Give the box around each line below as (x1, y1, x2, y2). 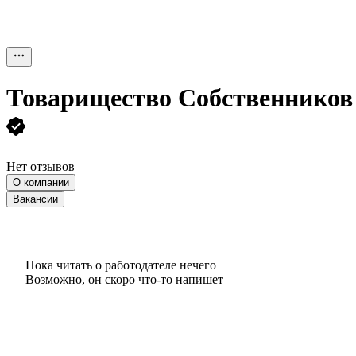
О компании (13, 176, 69, 188)
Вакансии (13, 192, 58, 205)
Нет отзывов (6, 159, 75, 173)
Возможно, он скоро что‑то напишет (25, 272, 223, 286)
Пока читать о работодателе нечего (25, 257, 216, 272)
